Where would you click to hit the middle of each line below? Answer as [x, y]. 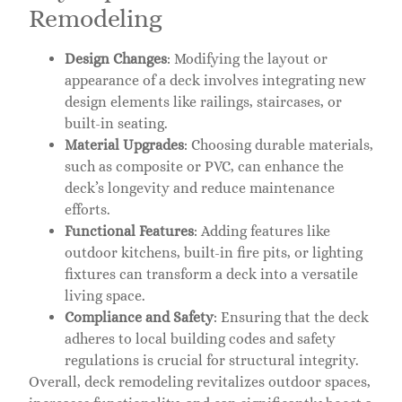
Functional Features [129, 231]
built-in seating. [116, 123]
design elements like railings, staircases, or [203, 101]
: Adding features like [262, 231]
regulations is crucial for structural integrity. [212, 360]
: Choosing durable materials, [279, 144]
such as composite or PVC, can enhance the [204, 166]
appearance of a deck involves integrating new [215, 80]
